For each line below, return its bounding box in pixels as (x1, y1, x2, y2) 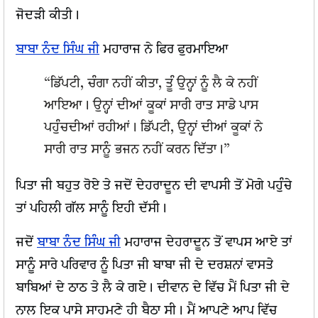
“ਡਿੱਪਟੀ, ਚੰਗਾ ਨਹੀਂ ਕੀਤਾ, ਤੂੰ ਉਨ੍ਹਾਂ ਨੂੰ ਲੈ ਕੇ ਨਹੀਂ (44, 77, 258, 91)
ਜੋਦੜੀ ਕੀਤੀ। (16, 9, 79, 23)
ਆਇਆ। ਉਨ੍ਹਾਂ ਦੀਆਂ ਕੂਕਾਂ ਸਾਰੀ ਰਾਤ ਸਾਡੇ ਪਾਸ (44, 99, 259, 113)
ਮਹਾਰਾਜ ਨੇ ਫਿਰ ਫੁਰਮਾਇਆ (99, 43, 229, 57)
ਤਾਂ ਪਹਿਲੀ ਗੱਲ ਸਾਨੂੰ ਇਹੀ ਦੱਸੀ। (16, 202, 167, 216)
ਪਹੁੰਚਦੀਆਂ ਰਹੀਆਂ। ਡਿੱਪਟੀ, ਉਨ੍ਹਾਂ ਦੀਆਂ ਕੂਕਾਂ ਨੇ (44, 121, 263, 135)
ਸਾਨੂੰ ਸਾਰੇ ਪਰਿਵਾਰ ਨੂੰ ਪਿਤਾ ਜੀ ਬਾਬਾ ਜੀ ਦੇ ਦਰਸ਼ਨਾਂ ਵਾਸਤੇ (16, 258, 273, 273)
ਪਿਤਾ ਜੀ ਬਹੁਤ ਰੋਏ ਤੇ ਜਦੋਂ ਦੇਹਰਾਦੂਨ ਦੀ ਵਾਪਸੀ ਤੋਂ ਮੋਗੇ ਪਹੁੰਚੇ (16, 179, 292, 193)
